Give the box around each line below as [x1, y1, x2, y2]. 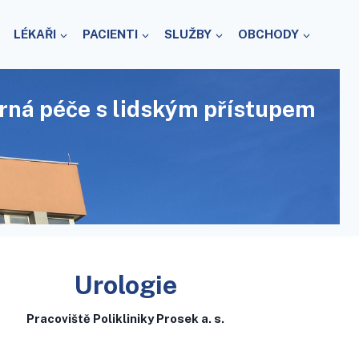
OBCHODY [238, 26, 299, 41]
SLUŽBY [164, 26, 212, 41]
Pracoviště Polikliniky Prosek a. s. [26, 312, 225, 326]
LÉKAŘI [14, 26, 56, 41]
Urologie [74, 270, 178, 301]
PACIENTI [83, 26, 138, 41]
